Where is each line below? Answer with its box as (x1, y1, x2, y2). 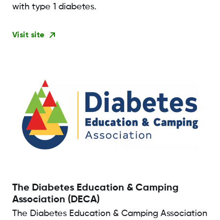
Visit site (12, 31, 45, 39)
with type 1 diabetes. (12, 2, 96, 11)
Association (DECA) (12, 195, 100, 205)
